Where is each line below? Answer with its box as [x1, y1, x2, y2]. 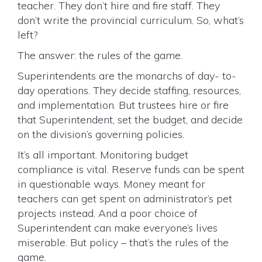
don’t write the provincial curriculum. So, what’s [18, 13, 244, 27]
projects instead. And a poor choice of [18, 206, 198, 220]
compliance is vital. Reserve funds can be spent [18, 163, 244, 176]
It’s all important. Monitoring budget [18, 148, 188, 161]
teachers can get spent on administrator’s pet [18, 192, 232, 205]
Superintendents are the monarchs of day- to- [18, 69, 236, 82]
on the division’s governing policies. [18, 127, 184, 141]
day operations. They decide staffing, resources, [18, 84, 241, 97]
